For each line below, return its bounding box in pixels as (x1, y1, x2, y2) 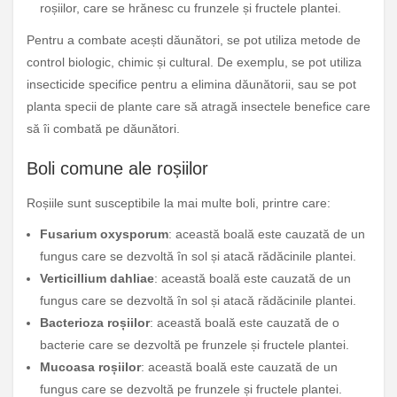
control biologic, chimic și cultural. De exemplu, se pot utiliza (27, 55, 362, 70)
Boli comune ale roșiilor (27, 159, 208, 179)
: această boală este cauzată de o (150, 315, 339, 331)
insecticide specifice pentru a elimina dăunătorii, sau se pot (27, 77, 356, 92)
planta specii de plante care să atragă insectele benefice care (27, 99, 370, 114)
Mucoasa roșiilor (40, 360, 141, 375)
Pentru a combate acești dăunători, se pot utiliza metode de (27, 33, 361, 48)
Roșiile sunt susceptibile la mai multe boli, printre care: (27, 196, 331, 211)
